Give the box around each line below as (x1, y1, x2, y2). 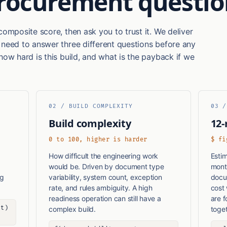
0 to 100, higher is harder (49, 136, 147, 144)
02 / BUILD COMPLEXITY (49, 103, 133, 110)
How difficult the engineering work (49, 152, 159, 161)
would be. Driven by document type (49, 162, 164, 171)
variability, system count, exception (49, 173, 162, 182)
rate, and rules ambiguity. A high (49, 183, 153, 193)
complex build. (49, 205, 96, 214)
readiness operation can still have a (49, 194, 161, 203)
